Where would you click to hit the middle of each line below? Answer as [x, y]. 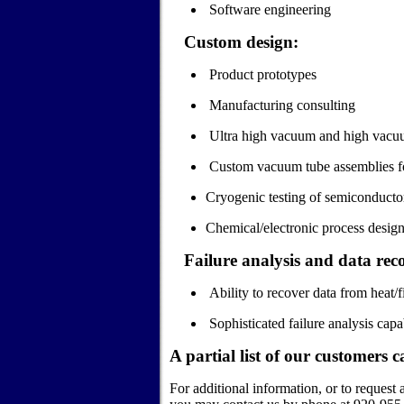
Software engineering [268, 9]
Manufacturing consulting [280, 105]
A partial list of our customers [279, 356]
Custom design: [241, 42]
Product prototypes [261, 74]
